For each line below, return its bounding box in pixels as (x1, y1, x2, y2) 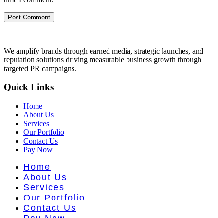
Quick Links (4, 82, 54, 92)
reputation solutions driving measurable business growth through (4, 55, 201, 64)
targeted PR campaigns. (4, 64, 76, 73)
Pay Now (23, 145, 53, 154)
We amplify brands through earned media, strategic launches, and (4, 46, 203, 55)
